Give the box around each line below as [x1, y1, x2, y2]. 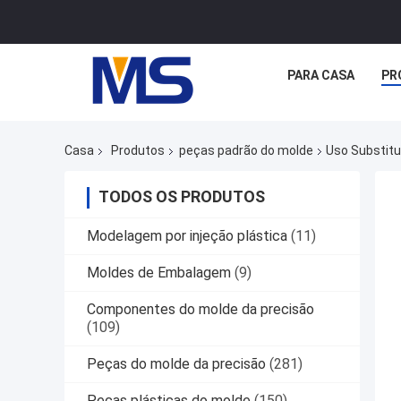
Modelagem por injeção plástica [87, 227, 287, 245]
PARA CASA [287, 68, 354, 82]
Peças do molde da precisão [87, 355, 266, 373]
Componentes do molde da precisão [87, 301, 314, 319]
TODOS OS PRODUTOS [98, 187, 265, 207]
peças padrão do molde [179, 143, 313, 158]
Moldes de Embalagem [87, 264, 231, 282]
